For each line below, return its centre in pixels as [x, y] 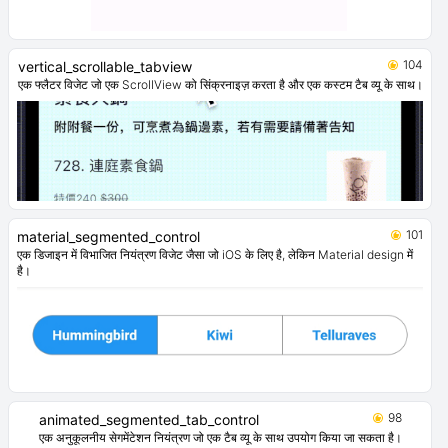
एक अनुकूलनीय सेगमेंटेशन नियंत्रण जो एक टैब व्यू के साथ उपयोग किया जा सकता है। [220, 438]
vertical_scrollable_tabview [104, 67]
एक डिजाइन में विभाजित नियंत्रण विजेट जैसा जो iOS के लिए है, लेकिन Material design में [215, 255]
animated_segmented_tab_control [148, 420]
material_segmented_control [108, 237]
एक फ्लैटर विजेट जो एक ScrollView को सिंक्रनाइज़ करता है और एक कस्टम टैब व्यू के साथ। [220, 85]
